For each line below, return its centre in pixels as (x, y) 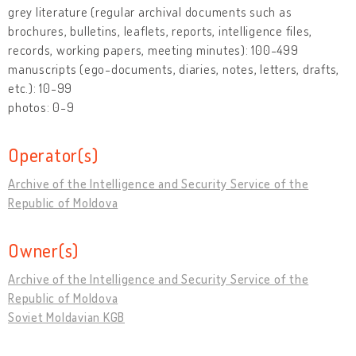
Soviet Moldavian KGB (66, 317)
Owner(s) (43, 250)
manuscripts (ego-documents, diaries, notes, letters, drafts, (174, 69)
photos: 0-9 (41, 107)
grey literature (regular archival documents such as (150, 12)
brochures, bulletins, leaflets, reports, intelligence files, (160, 31)
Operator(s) (53, 154)
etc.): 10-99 (40, 88)
